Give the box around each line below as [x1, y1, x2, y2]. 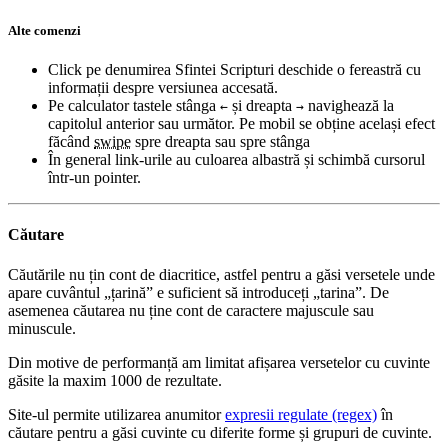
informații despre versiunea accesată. [48, 78, 278, 96]
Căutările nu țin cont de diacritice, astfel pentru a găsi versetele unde [8, 265, 435, 283]
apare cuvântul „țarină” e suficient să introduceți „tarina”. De [8, 283, 389, 301]
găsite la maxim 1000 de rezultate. [8, 371, 222, 389]
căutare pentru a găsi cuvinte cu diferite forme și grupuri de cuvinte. [8, 423, 432, 441]
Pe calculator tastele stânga [48, 96, 220, 114]
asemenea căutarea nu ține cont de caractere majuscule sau [8, 301, 374, 319]
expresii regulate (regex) [225, 405, 377, 423]
